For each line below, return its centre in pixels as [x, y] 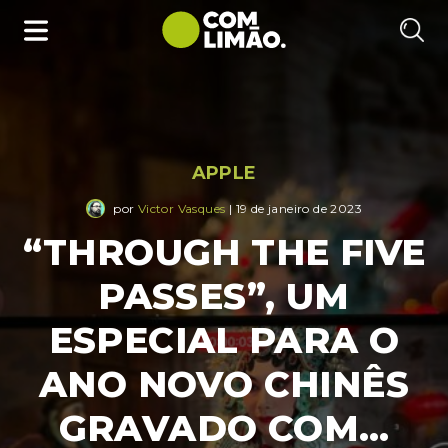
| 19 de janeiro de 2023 [293, 208]
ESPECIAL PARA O [224, 340]
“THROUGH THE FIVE [224, 252]
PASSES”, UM [224, 296]
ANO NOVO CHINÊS [224, 384]
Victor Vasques [181, 208]
